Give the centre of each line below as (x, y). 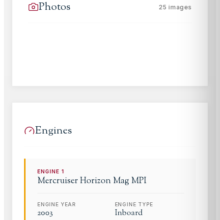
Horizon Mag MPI (113, 181)
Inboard (129, 213)
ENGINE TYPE (134, 204)
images (179, 7)
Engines (53, 131)
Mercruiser (58, 181)
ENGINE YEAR (57, 204)
